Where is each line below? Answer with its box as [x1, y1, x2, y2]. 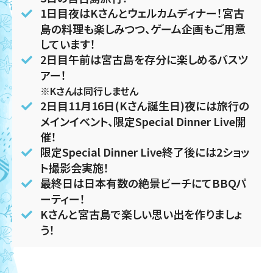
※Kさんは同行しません [40, 83, 138, 98]
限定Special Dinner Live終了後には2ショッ [40, 143, 249, 160]
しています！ [40, 35, 96, 52]
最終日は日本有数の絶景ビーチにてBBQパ [40, 174, 247, 191]
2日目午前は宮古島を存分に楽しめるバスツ [40, 51, 248, 67]
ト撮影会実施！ [40, 159, 109, 175]
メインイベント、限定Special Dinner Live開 [40, 113, 246, 129]
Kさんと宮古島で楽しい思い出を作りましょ [40, 205, 242, 222]
